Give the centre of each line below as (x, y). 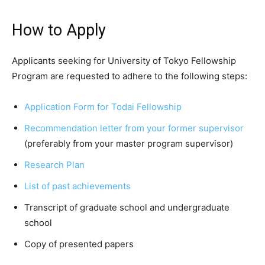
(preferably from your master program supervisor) (129, 144)
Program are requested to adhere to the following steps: (130, 76)
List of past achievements (77, 186)
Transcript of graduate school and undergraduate (127, 208)
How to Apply (59, 30)
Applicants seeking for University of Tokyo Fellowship (124, 61)
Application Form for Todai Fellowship (103, 107)
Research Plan (54, 165)
